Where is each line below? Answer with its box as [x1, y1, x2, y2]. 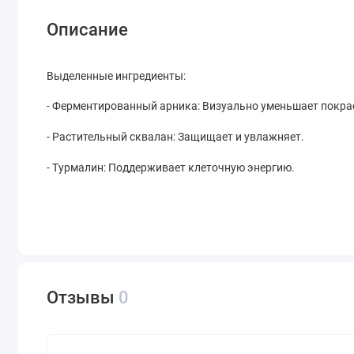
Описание [47, 20, 129, 40]
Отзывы [47, 288, 119, 308]
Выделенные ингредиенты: [47, 69, 186, 82]
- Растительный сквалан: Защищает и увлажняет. [47, 130, 305, 144]
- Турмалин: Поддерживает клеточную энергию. [47, 160, 296, 174]
